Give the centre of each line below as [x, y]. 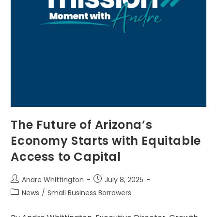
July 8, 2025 [124, 180]
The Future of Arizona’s [82, 125]
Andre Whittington [53, 180]
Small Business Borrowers [90, 193]
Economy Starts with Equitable [106, 141]
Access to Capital [66, 157]
